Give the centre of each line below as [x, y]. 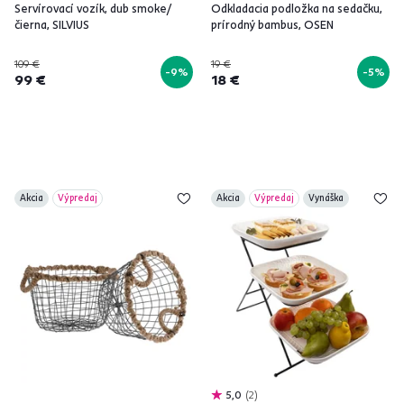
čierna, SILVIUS [52, 24]
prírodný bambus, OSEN [272, 24]
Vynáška [326, 198]
